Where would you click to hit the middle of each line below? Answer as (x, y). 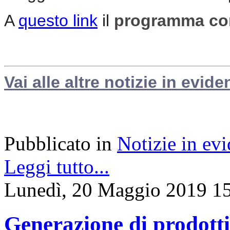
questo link (58, 21)
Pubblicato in (58, 144)
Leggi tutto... (57, 167)
